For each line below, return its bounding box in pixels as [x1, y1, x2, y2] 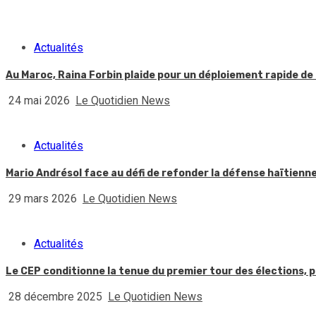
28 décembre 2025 [6, 290, 105, 304]
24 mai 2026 [6, 94, 73, 108]
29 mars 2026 [6, 192, 80, 206]
